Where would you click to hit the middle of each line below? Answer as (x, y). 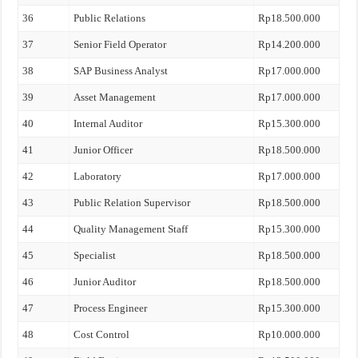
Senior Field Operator (120, 44)
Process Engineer (111, 308)
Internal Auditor (108, 123)
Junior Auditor (105, 282)
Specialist (95, 255)
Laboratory (98, 176)
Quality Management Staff (131, 229)
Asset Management (115, 97)
